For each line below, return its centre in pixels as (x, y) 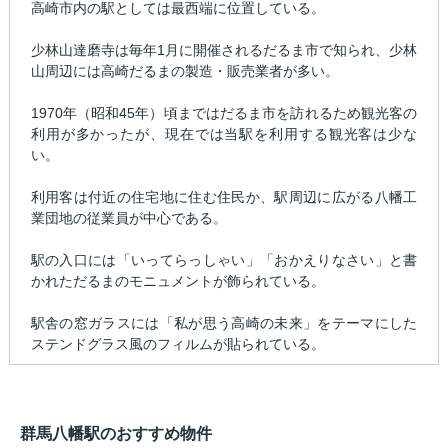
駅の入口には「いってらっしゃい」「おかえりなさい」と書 (224, 260)
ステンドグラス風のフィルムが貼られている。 (177, 344)
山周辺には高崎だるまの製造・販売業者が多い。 (184, 71)
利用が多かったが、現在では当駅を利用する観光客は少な (224, 134)
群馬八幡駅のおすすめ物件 (116, 434)
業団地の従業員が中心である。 (128, 218)
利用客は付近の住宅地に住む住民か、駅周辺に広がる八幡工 (224, 197)
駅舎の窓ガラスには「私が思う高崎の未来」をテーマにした (224, 323)
